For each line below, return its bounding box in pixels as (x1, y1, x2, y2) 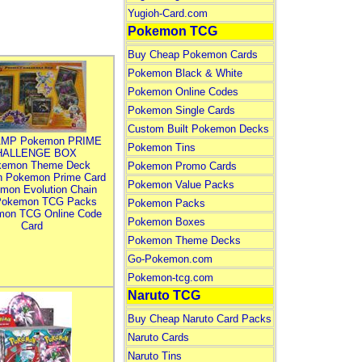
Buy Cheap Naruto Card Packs (127, 313, 271, 325)
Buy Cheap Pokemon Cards (127, 48, 258, 61)
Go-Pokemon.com (127, 253, 213, 265)
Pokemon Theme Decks (127, 234, 241, 246)
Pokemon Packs (127, 197, 205, 209)
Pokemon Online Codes (127, 86, 238, 98)
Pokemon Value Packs (127, 179, 234, 191)
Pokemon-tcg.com (127, 271, 213, 284)
